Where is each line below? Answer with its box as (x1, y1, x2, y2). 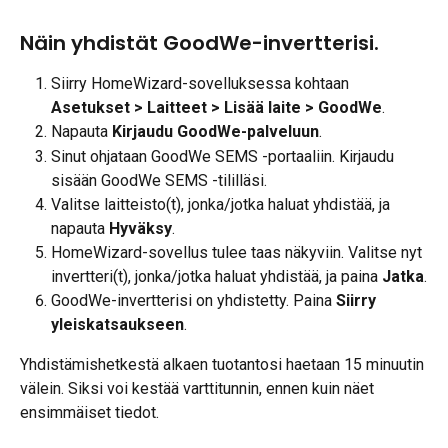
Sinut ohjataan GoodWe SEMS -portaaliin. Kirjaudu (51, 146, 398, 166)
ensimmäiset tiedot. (20, 402, 159, 422)
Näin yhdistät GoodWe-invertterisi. (20, 29, 379, 58)
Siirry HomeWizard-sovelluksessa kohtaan (51, 74, 353, 94)
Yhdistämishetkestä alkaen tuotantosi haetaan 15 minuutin (20, 354, 428, 374)
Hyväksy (109, 218, 172, 238)
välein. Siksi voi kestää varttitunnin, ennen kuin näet (20, 378, 378, 398)
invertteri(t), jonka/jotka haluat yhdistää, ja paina (51, 266, 382, 286)
